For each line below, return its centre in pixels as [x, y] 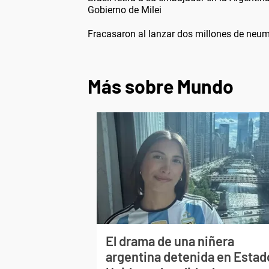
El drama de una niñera [170, 241]
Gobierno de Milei [125, 10]
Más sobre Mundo [161, 86]
